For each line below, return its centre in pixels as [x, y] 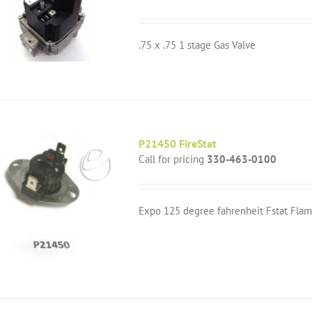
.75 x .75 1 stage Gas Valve [197, 45]
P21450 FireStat [178, 143]
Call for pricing [173, 159]
